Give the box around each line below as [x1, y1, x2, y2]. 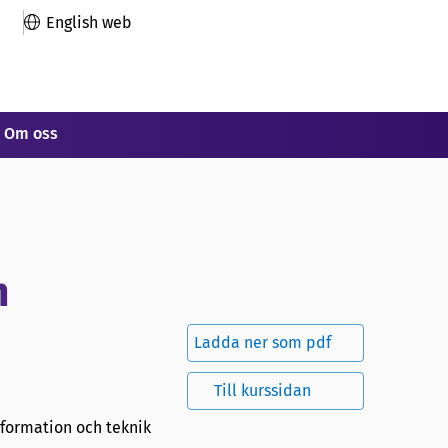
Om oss [4, 124, 58, 143]
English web [46, 13, 132, 32]
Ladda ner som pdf [194, 332, 331, 352]
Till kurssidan [214, 380, 311, 400]
